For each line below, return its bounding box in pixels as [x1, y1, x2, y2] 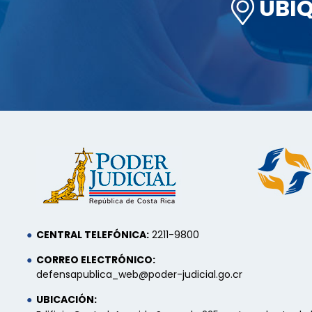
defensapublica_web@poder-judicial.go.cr [36, 267, 242, 281]
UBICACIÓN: [36, 292, 97, 306]
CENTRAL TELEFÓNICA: [36, 227, 149, 242]
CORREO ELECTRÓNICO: [36, 252, 155, 267]
